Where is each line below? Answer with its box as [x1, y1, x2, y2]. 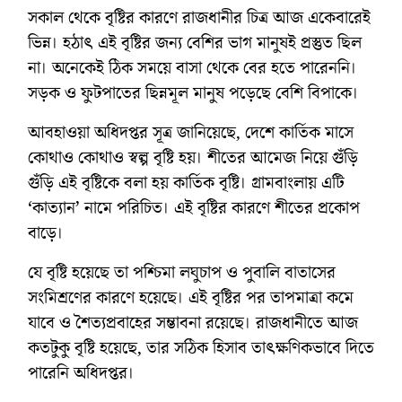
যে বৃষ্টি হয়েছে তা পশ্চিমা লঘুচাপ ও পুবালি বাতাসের [28, 259, 336, 285]
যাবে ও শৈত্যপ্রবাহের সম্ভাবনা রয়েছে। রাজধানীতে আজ [28, 310, 358, 336]
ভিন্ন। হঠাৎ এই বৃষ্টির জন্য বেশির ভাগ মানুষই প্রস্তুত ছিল [28, 30, 362, 56]
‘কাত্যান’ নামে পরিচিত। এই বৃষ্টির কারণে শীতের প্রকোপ [28, 195, 360, 221]
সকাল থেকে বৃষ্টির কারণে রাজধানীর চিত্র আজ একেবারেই [28, 4, 371, 31]
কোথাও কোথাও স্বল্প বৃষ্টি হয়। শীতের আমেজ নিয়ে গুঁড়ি [28, 144, 358, 170]
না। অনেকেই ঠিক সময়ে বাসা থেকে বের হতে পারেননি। [28, 55, 357, 81]
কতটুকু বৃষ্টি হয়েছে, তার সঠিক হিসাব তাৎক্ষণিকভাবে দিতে [28, 335, 374, 361]
